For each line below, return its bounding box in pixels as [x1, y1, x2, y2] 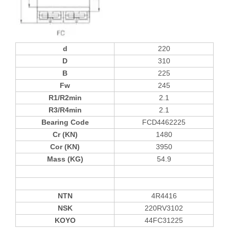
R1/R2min [48, 94, 82, 102]
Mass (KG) [47, 155, 83, 163]
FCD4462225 [142, 118, 186, 126]
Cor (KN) [50, 143, 80, 151]
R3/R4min [48, 106, 82, 114]
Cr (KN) [52, 130, 78, 139]
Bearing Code [41, 118, 89, 126]
